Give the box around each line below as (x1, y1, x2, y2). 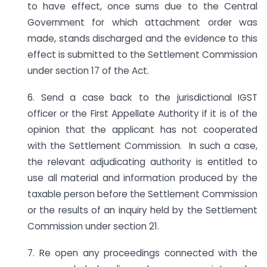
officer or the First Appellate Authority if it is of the (27, 107, 257, 120)
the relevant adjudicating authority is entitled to (27, 156, 257, 168)
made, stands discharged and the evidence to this (27, 32, 257, 45)
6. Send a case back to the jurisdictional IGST (27, 91, 257, 104)
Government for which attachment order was (27, 16, 257, 29)
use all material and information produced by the (27, 172, 257, 184)
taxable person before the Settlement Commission (27, 188, 257, 200)
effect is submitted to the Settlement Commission (27, 48, 257, 61)
